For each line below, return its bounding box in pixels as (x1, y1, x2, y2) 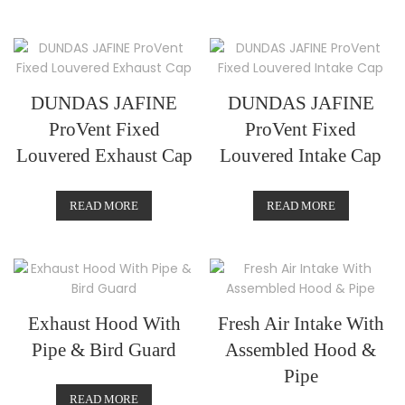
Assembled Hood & (225, 338, 377, 361)
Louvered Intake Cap (220, 145, 382, 167)
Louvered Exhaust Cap (15, 145, 193, 167)
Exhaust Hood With (27, 312, 181, 334)
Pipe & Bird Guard (32, 338, 177, 361)
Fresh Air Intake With (217, 312, 384, 334)
